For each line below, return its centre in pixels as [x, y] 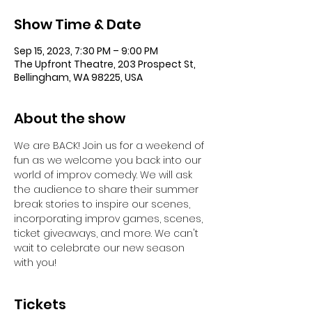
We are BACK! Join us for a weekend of [110, 146]
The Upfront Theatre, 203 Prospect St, [105, 64]
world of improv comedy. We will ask [104, 175]
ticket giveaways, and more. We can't [108, 233]
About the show [70, 118]
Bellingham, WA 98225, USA [78, 77]
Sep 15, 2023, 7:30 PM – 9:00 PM [86, 51]
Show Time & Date [78, 24]
